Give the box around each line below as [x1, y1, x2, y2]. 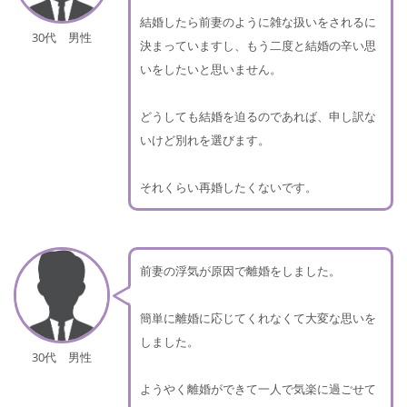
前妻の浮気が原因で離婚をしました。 [140, 263, 341, 280]
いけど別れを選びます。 [140, 132, 270, 149]
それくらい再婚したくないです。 [140, 179, 317, 196]
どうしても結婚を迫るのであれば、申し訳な [140, 108, 376, 125]
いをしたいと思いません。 [140, 61, 282, 78]
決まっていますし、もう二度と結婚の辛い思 [140, 37, 376, 55]
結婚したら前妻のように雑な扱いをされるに [140, 14, 376, 31]
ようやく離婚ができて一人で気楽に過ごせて [140, 381, 376, 398]
